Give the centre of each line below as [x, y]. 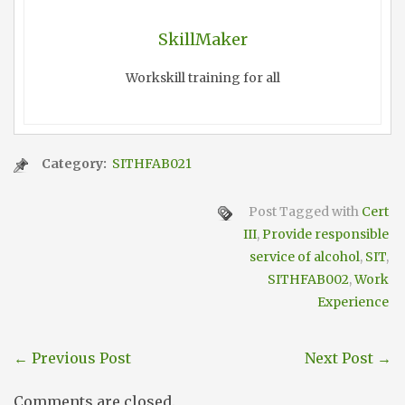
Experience [353, 302]
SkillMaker [202, 40]
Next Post [341, 358]
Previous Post [80, 358]
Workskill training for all [202, 78]
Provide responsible [325, 235]
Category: [75, 164]
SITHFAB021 [152, 164]
